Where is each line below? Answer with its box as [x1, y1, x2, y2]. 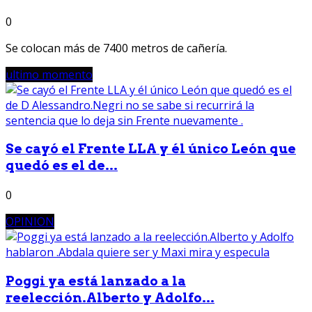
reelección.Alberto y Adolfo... [6, 289, 214, 306]
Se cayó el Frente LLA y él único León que [6, 141, 296, 157]
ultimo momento [6, 66, 93, 82]
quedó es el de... [6, 157, 118, 174]
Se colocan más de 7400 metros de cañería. [6, 40, 227, 56]
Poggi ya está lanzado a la [6, 272, 186, 289]
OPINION [6, 213, 54, 229]
